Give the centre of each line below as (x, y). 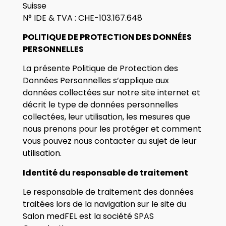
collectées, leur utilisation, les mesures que (106, 117)
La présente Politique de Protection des (100, 69)
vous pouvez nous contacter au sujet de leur (109, 141)
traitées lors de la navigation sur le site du (104, 204)
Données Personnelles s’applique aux (96, 81)
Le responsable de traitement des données (108, 192)
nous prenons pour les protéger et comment (112, 129)
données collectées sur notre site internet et (111, 93)
